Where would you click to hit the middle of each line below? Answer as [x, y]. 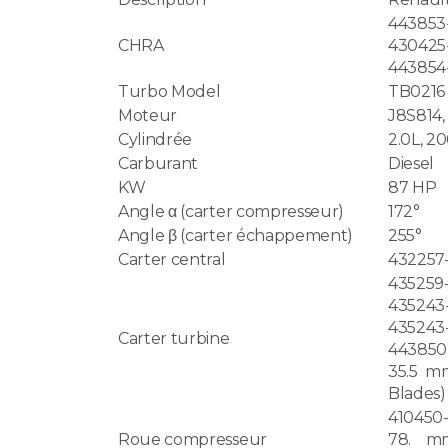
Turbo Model [169, 91]
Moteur [148, 115]
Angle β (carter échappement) [236, 235]
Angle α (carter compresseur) [231, 211]
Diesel [411, 163]
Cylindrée [155, 139]
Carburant [158, 163]
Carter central [172, 259]
